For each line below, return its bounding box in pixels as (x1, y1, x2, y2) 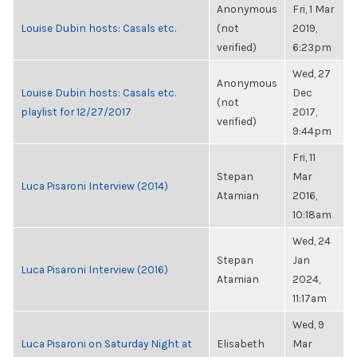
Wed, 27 (292, 67, 331, 80)
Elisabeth (217, 337, 265, 350)
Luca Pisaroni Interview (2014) (21, 179, 168, 192)
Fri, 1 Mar (292, 2, 334, 15)
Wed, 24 (292, 234, 331, 247)
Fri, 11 (292, 151, 316, 163)
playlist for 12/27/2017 (21, 105, 131, 118)
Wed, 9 (292, 318, 324, 331)
